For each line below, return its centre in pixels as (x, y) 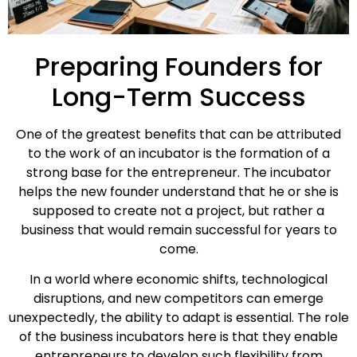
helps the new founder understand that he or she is (178, 191)
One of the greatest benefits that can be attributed (178, 134)
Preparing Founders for (178, 66)
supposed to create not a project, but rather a (178, 210)
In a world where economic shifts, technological (178, 280)
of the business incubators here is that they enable (178, 337)
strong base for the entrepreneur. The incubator (178, 172)
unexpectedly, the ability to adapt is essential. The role (178, 318)
